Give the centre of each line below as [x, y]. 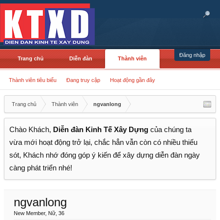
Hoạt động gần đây [133, 80]
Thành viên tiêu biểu [33, 80]
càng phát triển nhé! [41, 168]
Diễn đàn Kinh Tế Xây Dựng [101, 130]
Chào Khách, [31, 130]
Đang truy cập [83, 80]
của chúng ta [170, 130]
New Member [29, 213]
